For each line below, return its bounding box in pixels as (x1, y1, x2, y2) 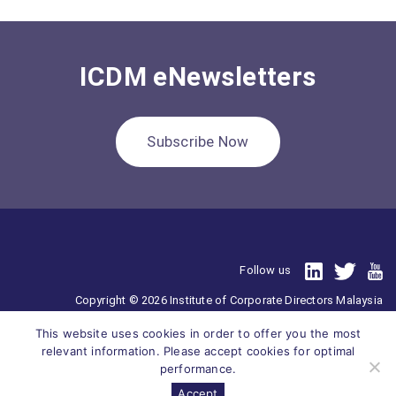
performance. (159, 362, 237, 376)
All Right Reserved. (285, 326, 383, 340)
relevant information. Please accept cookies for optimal (41, 344, 355, 358)
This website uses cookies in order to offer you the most (34, 326, 362, 340)
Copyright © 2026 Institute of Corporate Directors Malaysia (74, 293, 383, 307)
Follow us (240, 263, 292, 277)
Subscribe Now (147, 133, 249, 150)
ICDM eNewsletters (80, 61, 316, 92)
